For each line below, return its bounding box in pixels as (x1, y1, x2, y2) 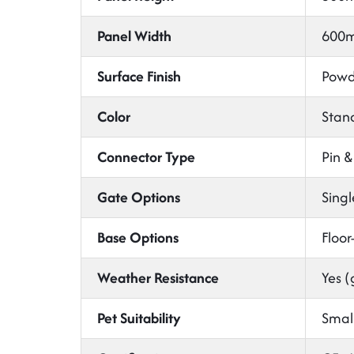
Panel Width (97, 25, 171, 47)
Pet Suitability (97, 307, 181, 329)
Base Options (97, 227, 179, 248)
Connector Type (97, 146, 195, 168)
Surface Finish (97, 66, 181, 87)
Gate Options (97, 186, 180, 208)
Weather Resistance (97, 267, 219, 288)
